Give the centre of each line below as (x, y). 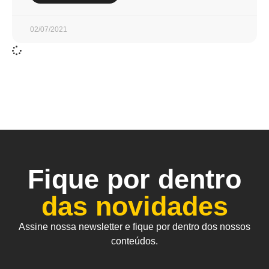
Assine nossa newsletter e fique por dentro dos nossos (134, 227)
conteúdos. (134, 241)
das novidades (134, 206)
